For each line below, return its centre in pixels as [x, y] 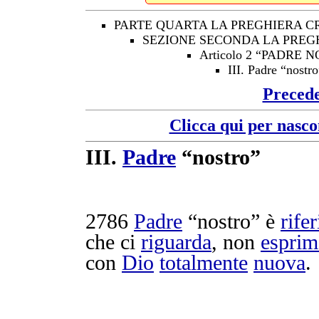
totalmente [204, 263]
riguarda [176, 242]
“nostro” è [231, 221]
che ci [113, 242]
